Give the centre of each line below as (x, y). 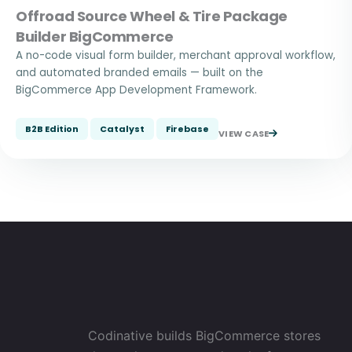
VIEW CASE (244, 134)
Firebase (187, 129)
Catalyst (122, 129)
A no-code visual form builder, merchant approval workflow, (176, 55)
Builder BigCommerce (95, 37)
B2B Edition (52, 129)
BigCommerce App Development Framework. (136, 90)
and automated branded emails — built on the (139, 73)
